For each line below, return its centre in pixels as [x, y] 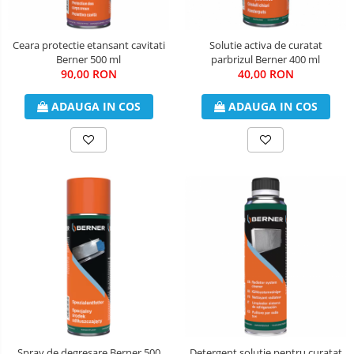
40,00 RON [265, 73]
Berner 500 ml [88, 59]
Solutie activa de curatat [265, 45]
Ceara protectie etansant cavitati [88, 45]
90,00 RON [88, 73]
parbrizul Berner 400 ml [265, 59]
